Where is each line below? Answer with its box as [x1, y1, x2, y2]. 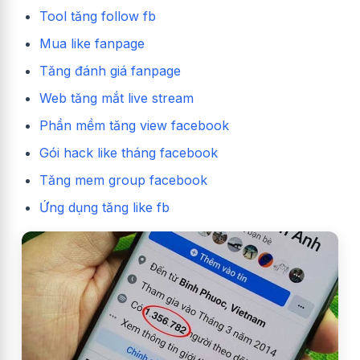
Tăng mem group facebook [39, 171, 207, 188]
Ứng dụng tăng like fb [39, 198, 170, 215]
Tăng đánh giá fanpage [39, 62, 181, 79]
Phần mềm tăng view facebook [39, 117, 229, 133]
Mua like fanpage [39, 35, 145, 51]
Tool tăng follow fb [39, 7, 156, 24]
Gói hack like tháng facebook [39, 144, 222, 161]
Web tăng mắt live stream [39, 89, 194, 106]
